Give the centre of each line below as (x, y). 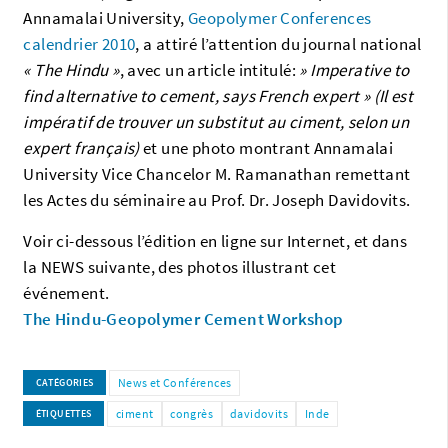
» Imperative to (353, 69)
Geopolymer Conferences (280, 17)
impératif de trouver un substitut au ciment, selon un (216, 121)
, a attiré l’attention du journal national (278, 43)
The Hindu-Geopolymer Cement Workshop (183, 318)
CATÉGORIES (64, 383)
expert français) (81, 147)
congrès (192, 413)
